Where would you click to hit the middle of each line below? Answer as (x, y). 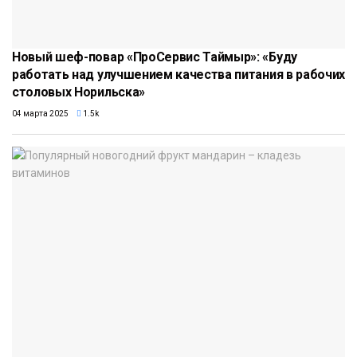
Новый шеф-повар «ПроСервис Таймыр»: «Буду (155, 57)
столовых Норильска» (78, 92)
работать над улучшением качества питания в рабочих (178, 74)
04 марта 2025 (40, 113)
